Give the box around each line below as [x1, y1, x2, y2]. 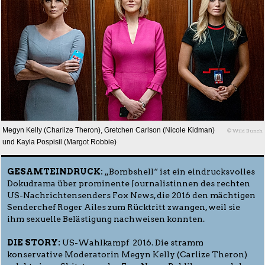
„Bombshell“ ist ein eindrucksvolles [103, 166, 255, 176]
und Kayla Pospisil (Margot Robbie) [2, 137, 117, 146]
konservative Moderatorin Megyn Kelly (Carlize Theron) [7, 249, 247, 259]
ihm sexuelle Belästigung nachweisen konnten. [7, 214, 205, 224]
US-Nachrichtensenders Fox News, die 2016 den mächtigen [7, 190, 256, 200]
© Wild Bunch [227, 127, 263, 134]
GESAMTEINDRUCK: [7, 166, 103, 176]
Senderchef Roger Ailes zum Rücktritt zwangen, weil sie [7, 202, 240, 212]
